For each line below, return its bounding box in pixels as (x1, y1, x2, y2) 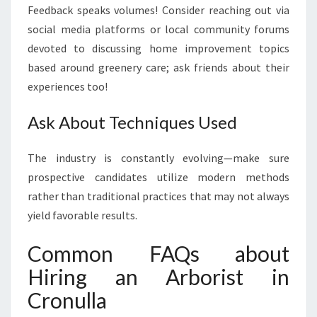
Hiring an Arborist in (28, 264, 289, 289)
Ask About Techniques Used (28, 112, 237, 132)
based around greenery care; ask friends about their (28, 60, 289, 74)
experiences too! (28, 79, 108, 93)
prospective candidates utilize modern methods (28, 170, 289, 184)
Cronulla (28, 287, 107, 313)
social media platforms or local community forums (28, 22, 289, 36)
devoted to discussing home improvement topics (28, 41, 289, 55)
